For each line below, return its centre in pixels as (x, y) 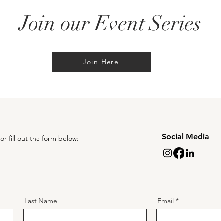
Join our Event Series (110, 23)
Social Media (185, 136)
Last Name (41, 201)
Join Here (101, 61)
